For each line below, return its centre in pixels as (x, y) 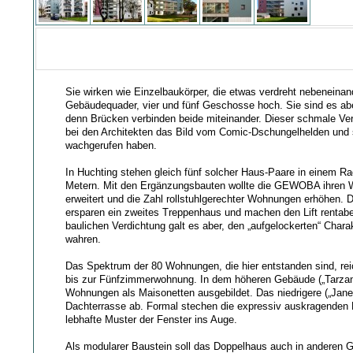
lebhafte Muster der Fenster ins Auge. (152, 319)
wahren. (84, 239)
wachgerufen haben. (111, 145)
